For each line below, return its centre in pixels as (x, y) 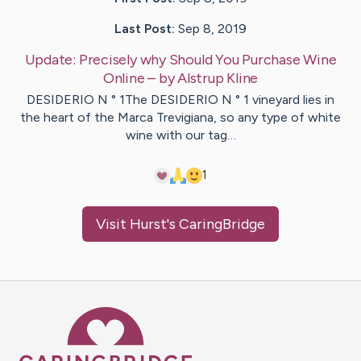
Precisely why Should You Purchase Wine (207, 60)
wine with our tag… (180, 135)
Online (124, 79)
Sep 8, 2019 (212, 29)
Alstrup (201, 79)
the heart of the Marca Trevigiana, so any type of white (180, 118)
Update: (52, 60)
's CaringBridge (216, 224)
